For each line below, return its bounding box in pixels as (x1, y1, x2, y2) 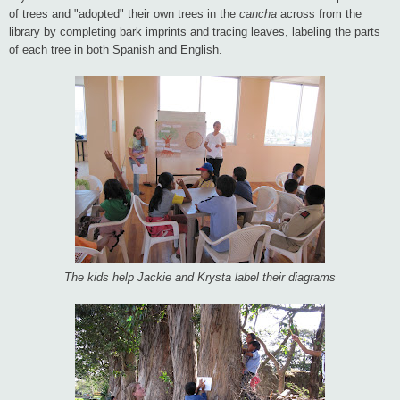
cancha (239, 6, 277, 21)
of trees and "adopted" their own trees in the (9, 6, 239, 21)
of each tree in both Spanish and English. (9, 42, 222, 56)
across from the (277, 6, 362, 21)
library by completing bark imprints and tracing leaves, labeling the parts (9, 24, 380, 38)
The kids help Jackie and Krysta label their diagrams (64, 270, 336, 284)
